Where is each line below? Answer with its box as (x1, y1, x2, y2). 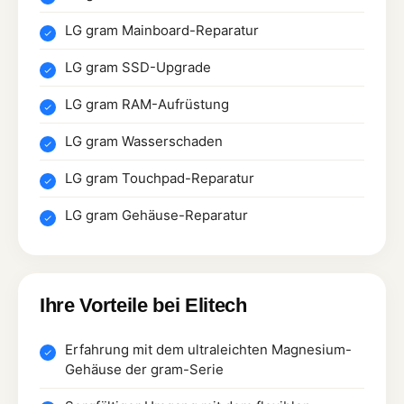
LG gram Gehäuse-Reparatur (65, 206, 248, 224)
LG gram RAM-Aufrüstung (65, 95, 229, 113)
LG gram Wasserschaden (65, 132, 223, 150)
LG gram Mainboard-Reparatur (65, 21, 259, 39)
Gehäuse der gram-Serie (65, 360, 224, 378)
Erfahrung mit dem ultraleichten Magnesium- (65, 340, 352, 358)
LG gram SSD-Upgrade (65, 58, 211, 76)
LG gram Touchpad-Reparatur (65, 169, 254, 187)
